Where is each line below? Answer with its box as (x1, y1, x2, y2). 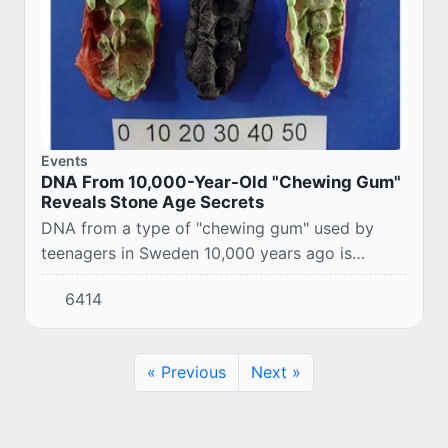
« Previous (147, 361, 226, 382)
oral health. (41, 292, 125, 313)
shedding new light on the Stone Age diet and (41, 267, 388, 288)
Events (41, 151, 88, 169)
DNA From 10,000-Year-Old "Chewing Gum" (41, 171, 401, 192)
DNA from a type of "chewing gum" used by (41, 217, 374, 238)
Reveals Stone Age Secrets (41, 191, 264, 212)
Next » (251, 361, 301, 382)
